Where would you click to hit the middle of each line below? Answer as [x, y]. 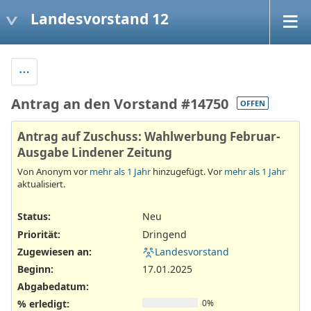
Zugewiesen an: [54, 251]
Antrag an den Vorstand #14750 [120, 103]
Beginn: [35, 269]
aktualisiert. [41, 184]
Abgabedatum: [53, 287]
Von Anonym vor [53, 172]
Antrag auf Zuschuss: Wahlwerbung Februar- [149, 136]
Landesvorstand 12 [100, 18]
